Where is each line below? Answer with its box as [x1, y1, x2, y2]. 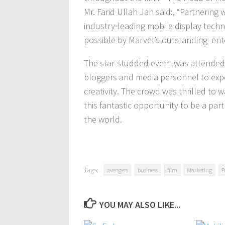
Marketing [187, 166, 212, 174]
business [138, 166, 158, 174]
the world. [84, 114, 122, 125]
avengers [107, 166, 128, 174]
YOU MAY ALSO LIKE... [99, 199, 180, 210]
